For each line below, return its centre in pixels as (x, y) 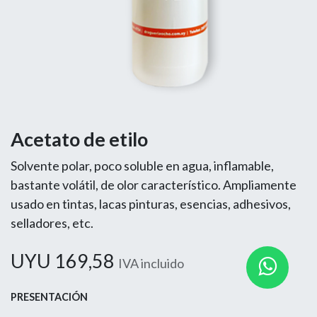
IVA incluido (151, 263)
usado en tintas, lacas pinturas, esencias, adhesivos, (151, 204)
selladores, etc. (52, 223)
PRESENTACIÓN (49, 297)
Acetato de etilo (79, 139)
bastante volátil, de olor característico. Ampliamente (154, 185)
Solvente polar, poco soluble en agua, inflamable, (142, 166)
